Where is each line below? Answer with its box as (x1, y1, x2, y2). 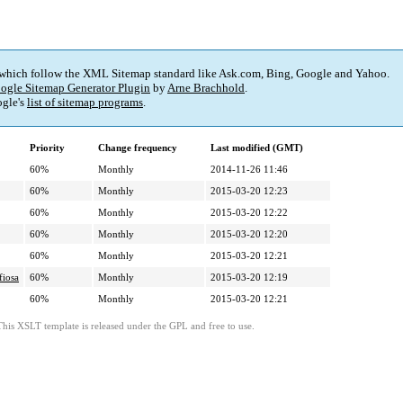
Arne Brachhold (167, 81, 245, 95)
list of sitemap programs (27, 95, 143, 110)
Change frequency (98, 142, 177, 154)
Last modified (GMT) (210, 142, 303, 154)
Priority (30, 142, 65, 154)
